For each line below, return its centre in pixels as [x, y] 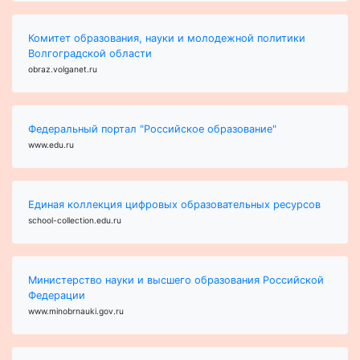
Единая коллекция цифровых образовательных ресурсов [174, 205]
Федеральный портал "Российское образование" [152, 129]
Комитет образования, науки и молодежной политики [167, 39]
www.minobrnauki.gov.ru [76, 311]
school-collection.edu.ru [75, 221]
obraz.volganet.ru [63, 70]
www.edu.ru [51, 145]
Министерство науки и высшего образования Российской [176, 280]
